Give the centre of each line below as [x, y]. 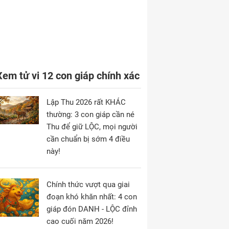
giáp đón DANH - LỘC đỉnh [92, 209]
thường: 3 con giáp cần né [90, 114]
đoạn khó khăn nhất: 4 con [92, 197]
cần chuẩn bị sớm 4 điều [88, 139]
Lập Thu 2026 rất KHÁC [86, 102]
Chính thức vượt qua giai [88, 185]
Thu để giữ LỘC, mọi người [92, 127]
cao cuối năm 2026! [80, 221]
